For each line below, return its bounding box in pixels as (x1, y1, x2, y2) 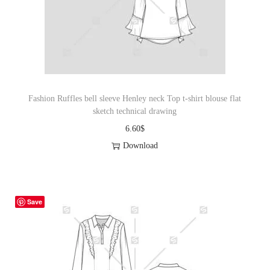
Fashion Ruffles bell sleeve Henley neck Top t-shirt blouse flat (28, 94, 242, 104)
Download (123, 141, 159, 151)
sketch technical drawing (93, 107, 177, 116)
